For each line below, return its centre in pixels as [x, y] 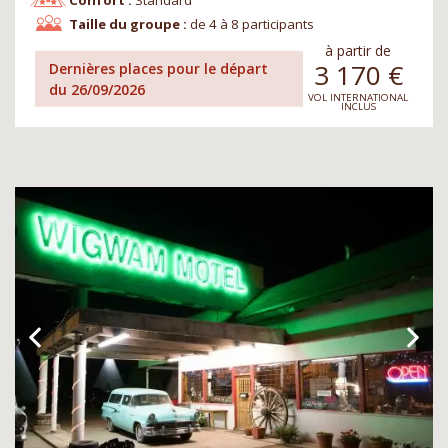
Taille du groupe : [127, 24]
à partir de [358, 51]
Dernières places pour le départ [159, 68]
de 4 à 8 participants [252, 24]
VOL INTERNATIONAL [358, 97]
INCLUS [358, 106]
